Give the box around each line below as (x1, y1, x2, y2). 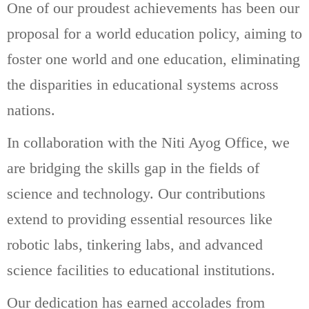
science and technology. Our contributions (7, 184, 266, 202)
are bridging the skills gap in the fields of (7, 159, 259, 177)
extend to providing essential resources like (7, 210, 272, 228)
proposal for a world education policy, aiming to (7, 24, 302, 42)
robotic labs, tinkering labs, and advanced (7, 235, 263, 253)
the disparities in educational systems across (7, 75, 279, 93)
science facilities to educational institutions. (7, 261, 275, 279)
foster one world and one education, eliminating (7, 50, 300, 68)
